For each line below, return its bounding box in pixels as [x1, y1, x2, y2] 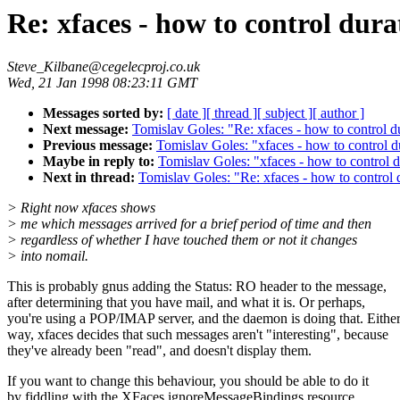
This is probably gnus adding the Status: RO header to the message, [7, 279, 387, 295]
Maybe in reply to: [43, 154, 154, 170]
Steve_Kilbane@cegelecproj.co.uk [7, 59, 200, 75]
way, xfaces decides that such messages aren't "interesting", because [7, 327, 388, 343]
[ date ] [167, 105, 206, 121]
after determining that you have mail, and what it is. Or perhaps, [7, 295, 365, 311]
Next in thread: [43, 170, 135, 186]
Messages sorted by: [43, 105, 163, 121]
